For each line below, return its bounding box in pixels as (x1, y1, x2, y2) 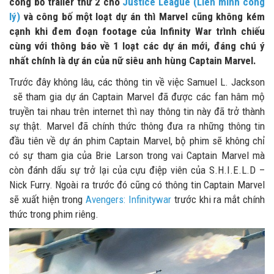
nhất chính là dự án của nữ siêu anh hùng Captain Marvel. (9, 54, 256, 67)
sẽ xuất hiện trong (9, 193, 86, 206)
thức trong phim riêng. (9, 208, 98, 220)
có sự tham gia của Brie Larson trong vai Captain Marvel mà (9, 149, 265, 161)
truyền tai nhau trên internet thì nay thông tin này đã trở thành (9, 105, 265, 117)
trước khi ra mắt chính (174, 193, 265, 206)
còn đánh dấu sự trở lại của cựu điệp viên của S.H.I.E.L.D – (9, 164, 265, 176)
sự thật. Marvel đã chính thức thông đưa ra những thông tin (9, 120, 265, 132)
